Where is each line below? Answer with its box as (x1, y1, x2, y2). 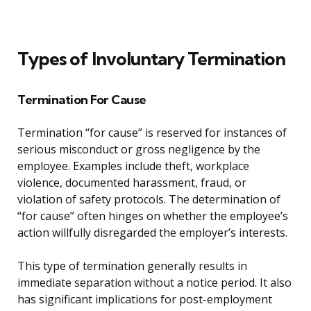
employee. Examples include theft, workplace (17, 158, 249, 174)
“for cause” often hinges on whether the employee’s (17, 208, 288, 224)
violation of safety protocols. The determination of (17, 192, 280, 208)
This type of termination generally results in (17, 258, 247, 274)
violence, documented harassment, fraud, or (17, 175, 246, 191)
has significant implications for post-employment (17, 292, 272, 308)
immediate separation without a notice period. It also (17, 275, 292, 291)
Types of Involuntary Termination (17, 47, 285, 71)
